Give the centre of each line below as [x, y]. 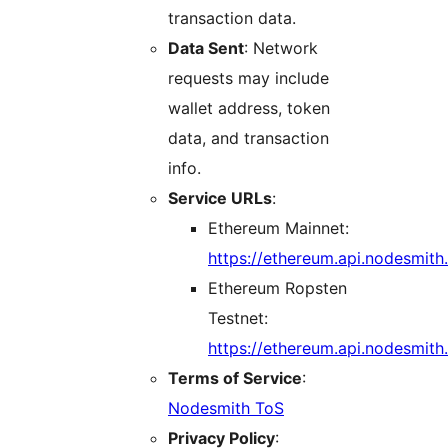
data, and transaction [248, 137]
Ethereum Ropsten [277, 287]
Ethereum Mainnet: [278, 227]
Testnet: [238, 317]
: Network [281, 47]
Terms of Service [235, 377]
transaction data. [232, 17]
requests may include [248, 77]
